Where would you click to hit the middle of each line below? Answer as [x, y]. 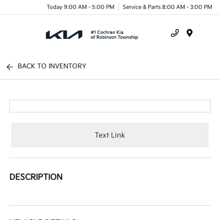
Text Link [110, 135]
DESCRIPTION [36, 178]
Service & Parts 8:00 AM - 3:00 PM [167, 7]
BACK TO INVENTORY [52, 66]
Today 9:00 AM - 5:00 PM [81, 7]
